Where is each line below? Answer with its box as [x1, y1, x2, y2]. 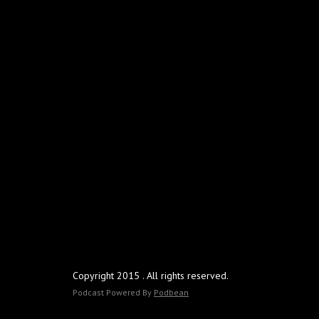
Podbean [154, 287, 189, 298]
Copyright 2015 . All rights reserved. [73, 269, 229, 282]
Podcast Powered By [73, 287, 154, 298]
